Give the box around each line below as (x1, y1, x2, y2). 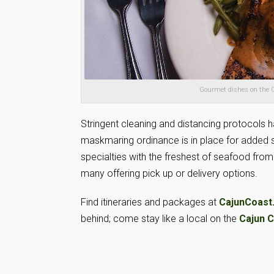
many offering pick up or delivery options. (81, 168, 257, 180)
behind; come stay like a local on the (81, 213, 239, 225)
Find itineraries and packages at (81, 196, 219, 209)
